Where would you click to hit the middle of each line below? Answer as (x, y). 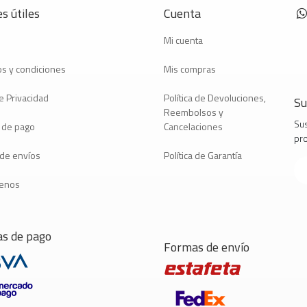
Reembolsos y (194, 112)
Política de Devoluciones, (215, 98)
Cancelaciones (193, 127)
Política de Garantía (203, 156)
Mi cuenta (183, 40)
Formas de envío (207, 247)
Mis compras (190, 69)
